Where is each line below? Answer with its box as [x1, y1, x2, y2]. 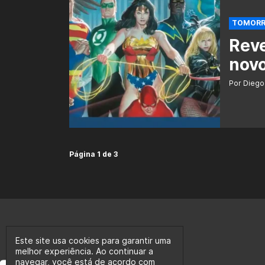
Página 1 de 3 [69, 150, 118, 159]
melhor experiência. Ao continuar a [15, 246, 153, 256]
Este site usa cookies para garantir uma [15, 235, 171, 245]
